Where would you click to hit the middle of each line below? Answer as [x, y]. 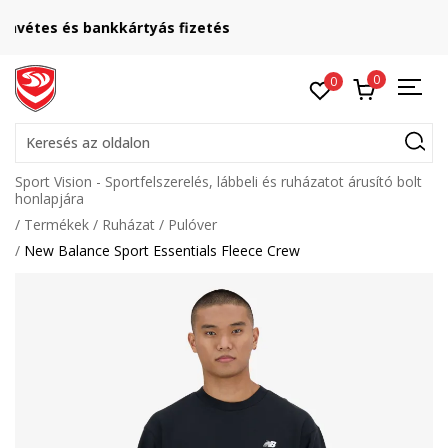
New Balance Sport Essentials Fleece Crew [162, 250]
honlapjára [49, 198]
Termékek [56, 224]
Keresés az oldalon [88, 142]
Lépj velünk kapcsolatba [228, 20]
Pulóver [192, 224]
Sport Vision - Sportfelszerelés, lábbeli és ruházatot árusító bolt [218, 181]
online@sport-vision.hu [229, 35]
